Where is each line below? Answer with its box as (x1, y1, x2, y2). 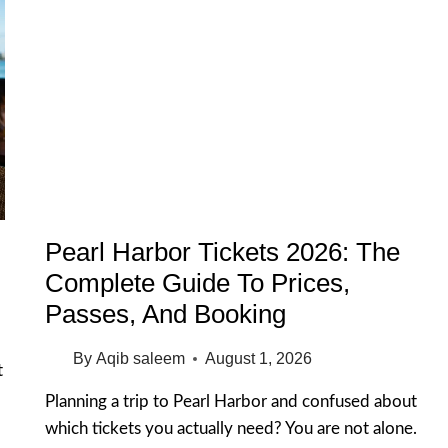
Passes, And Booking (45, 299, 287, 330)
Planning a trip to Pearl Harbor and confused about (45, 393, 418, 411)
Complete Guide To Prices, (45, 268, 351, 299)
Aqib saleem (95, 350, 185, 368)
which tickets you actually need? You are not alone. (45, 420, 418, 438)
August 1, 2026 (204, 350, 312, 368)
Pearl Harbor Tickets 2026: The (45, 237, 401, 268)
